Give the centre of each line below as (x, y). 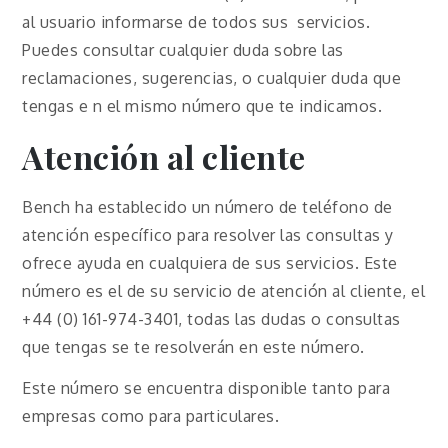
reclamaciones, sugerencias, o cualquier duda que (212, 78)
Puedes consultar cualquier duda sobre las (183, 50)
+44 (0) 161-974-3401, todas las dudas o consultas (211, 319)
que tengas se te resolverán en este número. (196, 347)
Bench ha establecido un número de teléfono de (207, 207)
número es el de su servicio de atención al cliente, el (224, 291)
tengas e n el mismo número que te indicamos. (202, 106)
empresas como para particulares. (151, 415)
